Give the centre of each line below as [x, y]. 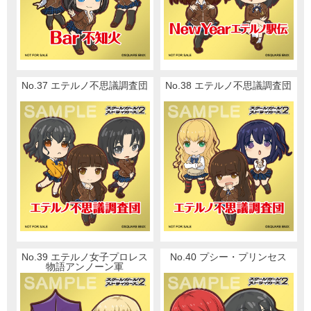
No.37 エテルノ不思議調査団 [85, 86]
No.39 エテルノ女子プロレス [85, 257]
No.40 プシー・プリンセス [229, 257]
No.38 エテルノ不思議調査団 [229, 86]
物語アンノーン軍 [85, 267]
